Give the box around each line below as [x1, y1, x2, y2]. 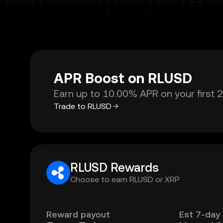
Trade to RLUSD [54, 102, 111, 111]
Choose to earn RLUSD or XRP [70, 175, 180, 184]
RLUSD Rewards [70, 161, 159, 175]
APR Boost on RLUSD [54, 70, 192, 86]
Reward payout [46, 209, 110, 220]
